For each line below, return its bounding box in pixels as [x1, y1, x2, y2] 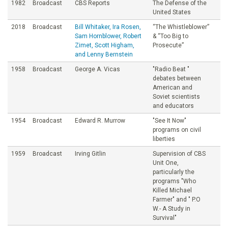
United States [153, 8, 191, 16]
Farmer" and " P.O [153, 195, 201, 203]
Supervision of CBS [153, 150, 206, 157]
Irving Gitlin [75, 150, 106, 157]
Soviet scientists [153, 93, 200, 100]
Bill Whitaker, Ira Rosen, [75, 23, 141, 31]
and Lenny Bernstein [75, 50, 133, 58]
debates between [153, 74, 201, 82]
